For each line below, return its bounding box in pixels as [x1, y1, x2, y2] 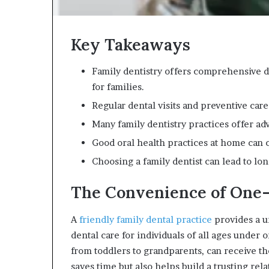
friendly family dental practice [79, 213, 212, 225]
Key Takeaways [71, 34, 190, 55]
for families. [92, 81, 144, 93]
